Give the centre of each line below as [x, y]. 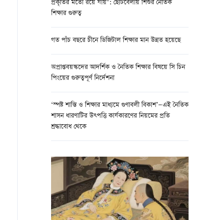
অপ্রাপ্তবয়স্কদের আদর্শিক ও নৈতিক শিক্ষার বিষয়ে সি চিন [118, 68]
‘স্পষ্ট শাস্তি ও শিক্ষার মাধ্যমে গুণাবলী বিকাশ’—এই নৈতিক [120, 105]
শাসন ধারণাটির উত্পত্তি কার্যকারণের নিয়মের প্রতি [110, 116]
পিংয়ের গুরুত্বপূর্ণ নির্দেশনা [83, 78]
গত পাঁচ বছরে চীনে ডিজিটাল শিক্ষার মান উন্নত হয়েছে [116, 41]
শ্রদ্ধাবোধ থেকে [69, 127]
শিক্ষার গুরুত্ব [66, 14]
